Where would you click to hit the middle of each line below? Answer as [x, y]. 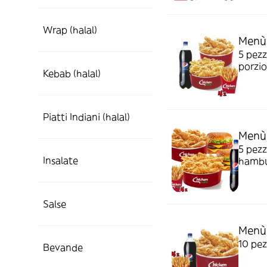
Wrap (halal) [70, 30]
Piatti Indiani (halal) [86, 117]
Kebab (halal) [72, 73]
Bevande [63, 247]
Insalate [60, 160]
